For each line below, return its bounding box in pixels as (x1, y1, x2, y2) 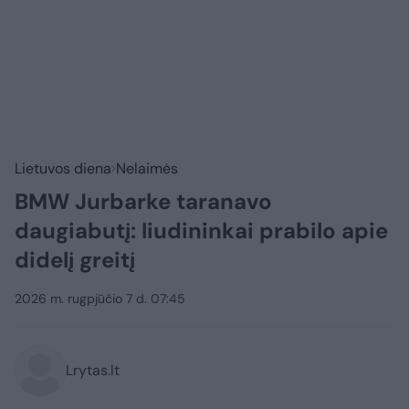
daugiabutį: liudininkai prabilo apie (15, 216, 388, 246)
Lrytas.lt (66, 361, 120, 381)
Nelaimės (116, 159, 178, 179)
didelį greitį (15, 246, 135, 275)
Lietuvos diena (15, 159, 111, 179)
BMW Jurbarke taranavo (15, 187, 272, 216)
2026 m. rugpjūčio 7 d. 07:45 (15, 290, 185, 308)
